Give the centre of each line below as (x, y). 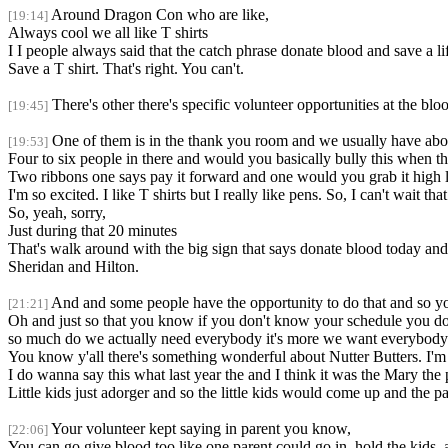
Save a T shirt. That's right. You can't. (126, 69)
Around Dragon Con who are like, (160, 15)
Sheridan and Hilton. (73, 267)
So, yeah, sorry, (57, 213)
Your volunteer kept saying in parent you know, (201, 429)
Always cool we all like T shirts (108, 33)
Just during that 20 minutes (92, 231)
